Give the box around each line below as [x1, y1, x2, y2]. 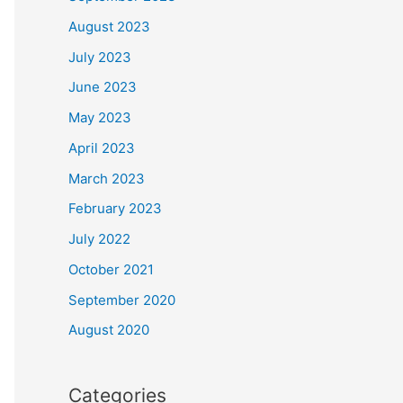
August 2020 [68, 321, 149, 339]
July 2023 [68, 48, 131, 66]
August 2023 [68, 17, 150, 35]
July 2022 [68, 230, 130, 247]
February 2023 [68, 200, 162, 218]
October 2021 [68, 260, 154, 278]
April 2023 [68, 139, 135, 157]
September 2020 [68, 291, 175, 309]
